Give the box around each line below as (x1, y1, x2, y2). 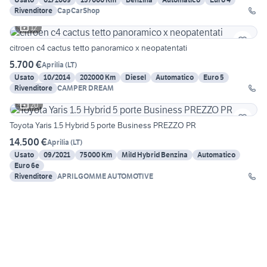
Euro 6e (14, 161, 39, 170)
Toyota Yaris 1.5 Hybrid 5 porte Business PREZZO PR (10, 120, 196, 131)
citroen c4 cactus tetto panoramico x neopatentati (10, 42, 187, 54)
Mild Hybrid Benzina (122, 150, 188, 160)
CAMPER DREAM (57, 83, 114, 93)
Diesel (125, 73, 146, 82)
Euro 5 (203, 73, 224, 82)
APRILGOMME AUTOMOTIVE (57, 172, 153, 181)
